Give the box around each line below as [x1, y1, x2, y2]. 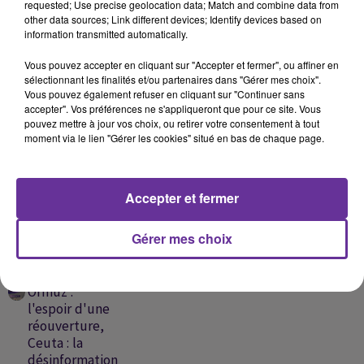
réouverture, [27, 317, 104, 336]
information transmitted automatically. [24, 26, 188, 41]
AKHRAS [165, 80, 199, 93]
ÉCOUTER [8, 192, 89, 218]
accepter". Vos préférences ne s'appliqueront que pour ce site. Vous [24, 101, 321, 115]
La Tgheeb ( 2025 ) [135, 93, 229, 108]
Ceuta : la [27, 334, 83, 353]
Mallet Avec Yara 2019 [8, 93, 121, 108]
